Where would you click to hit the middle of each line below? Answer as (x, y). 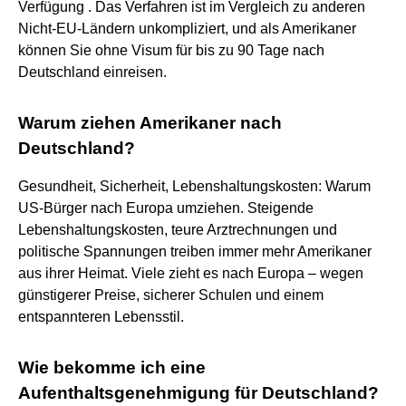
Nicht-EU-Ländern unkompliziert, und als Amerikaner (187, 28)
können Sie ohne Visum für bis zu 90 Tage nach (171, 50)
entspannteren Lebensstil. (101, 316)
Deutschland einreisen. (92, 72)
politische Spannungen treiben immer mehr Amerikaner (195, 251)
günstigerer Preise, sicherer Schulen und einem (171, 295)
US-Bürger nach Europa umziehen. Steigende (166, 208)
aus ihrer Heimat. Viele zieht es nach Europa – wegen (191, 273)
